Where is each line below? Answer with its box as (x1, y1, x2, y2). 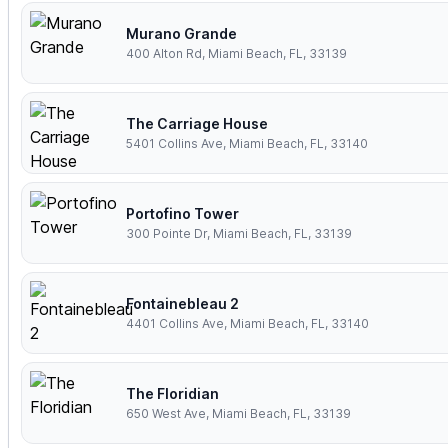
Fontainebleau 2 (126, 295, 239, 313)
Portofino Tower (126, 205, 239, 223)
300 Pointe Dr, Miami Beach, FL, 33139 (126, 226, 352, 242)
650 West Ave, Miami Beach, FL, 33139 (126, 406, 351, 422)
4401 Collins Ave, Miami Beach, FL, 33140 (126, 316, 369, 332)
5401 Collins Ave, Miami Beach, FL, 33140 (126, 136, 368, 152)
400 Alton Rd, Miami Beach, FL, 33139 (126, 46, 347, 62)
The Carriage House (126, 115, 268, 133)
